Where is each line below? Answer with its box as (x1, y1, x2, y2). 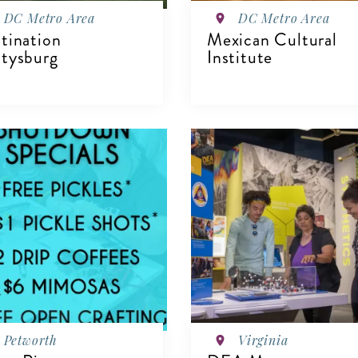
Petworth (3, 331, 58, 348)
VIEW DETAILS (225, 157, 294, 171)
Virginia (238, 331, 288, 348)
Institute (207, 44, 273, 70)
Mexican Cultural (207, 26, 337, 52)
